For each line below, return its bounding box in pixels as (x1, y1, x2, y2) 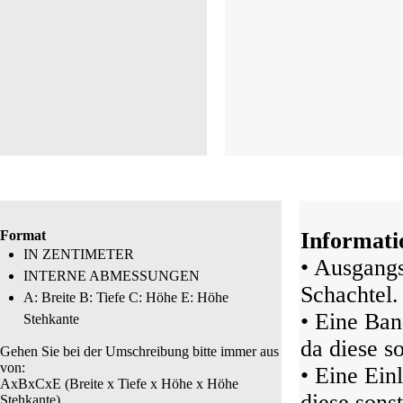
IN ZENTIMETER (23, 246, 135, 262)
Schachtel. (300, 282, 399, 308)
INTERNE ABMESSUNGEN (23, 268, 201, 283)
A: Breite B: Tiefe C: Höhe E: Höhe (23, 290, 229, 305)
